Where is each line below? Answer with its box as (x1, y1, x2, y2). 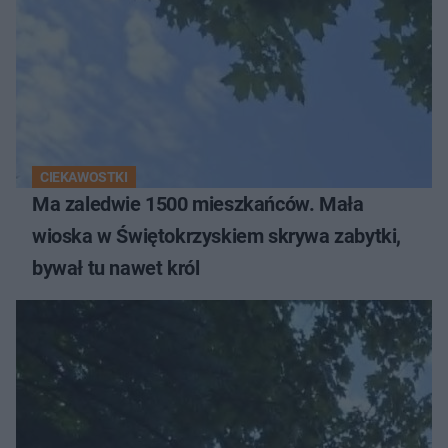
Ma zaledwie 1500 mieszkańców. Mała (32, 192, 364, 217)
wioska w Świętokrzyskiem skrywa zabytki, (32, 224, 401, 249)
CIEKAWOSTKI (40, 169, 128, 186)
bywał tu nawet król (32, 256, 200, 281)
